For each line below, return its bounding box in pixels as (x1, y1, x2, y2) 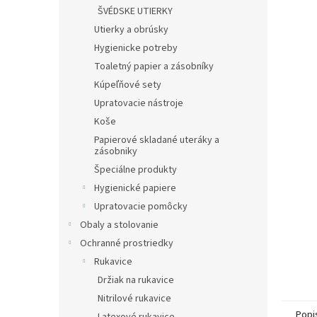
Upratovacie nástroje (94, 96, 183, 110)
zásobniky (94, 144, 137, 158)
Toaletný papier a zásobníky (94, 59, 214, 74)
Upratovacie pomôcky (94, 200, 188, 214)
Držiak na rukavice (98, 273, 174, 287)
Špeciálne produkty (94, 163, 177, 177)
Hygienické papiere (94, 181, 176, 195)
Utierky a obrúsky (94, 23, 168, 37)
